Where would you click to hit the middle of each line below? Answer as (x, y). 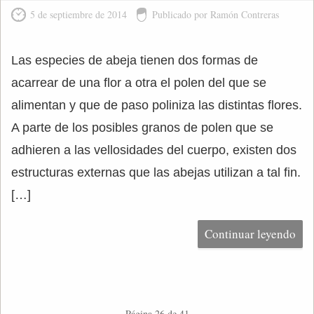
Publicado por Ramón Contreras (216, 14)
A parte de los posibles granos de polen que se (142, 128)
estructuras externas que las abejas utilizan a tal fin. (156, 172)
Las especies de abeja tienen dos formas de (135, 60)
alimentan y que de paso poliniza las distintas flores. (157, 105)
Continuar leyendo (250, 234)
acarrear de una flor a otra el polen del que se (139, 83)
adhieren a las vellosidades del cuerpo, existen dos (154, 150)
